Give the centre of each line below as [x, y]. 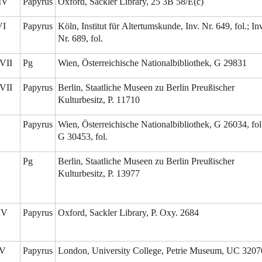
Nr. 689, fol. [80, 39]
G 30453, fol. [83, 137]
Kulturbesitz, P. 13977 [99, 174]
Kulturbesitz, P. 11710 [99, 100]
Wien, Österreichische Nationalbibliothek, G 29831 [152, 63]
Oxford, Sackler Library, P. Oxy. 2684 [128, 213]
